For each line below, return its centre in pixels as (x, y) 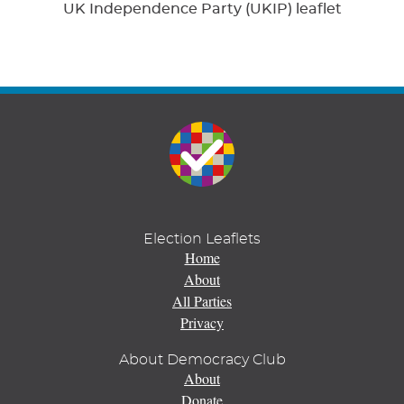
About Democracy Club (202, 359)
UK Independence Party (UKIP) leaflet (202, 9)
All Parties (202, 300)
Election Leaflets (202, 239)
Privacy (202, 322)
